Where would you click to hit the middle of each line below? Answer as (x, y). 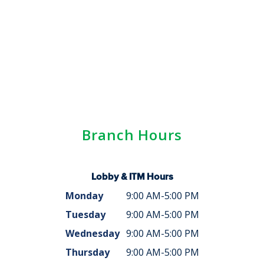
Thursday (87, 252)
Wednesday (92, 233)
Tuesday (85, 214)
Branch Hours (132, 135)
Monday (84, 196)
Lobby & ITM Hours (132, 176)
